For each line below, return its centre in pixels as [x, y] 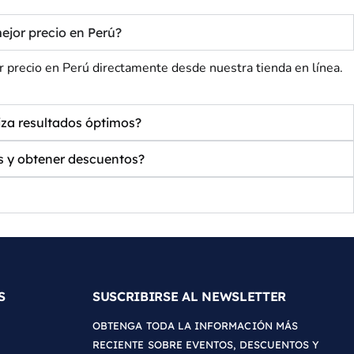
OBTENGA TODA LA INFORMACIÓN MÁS [196, 326]
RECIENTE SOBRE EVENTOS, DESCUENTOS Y [206, 345]
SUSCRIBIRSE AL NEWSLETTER [189, 297]
